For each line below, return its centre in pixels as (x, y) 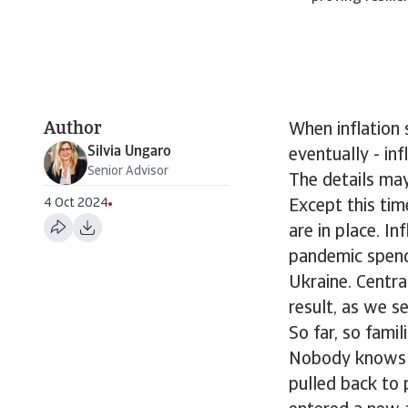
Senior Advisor (128, 172)
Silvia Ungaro (129, 152)
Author (73, 129)
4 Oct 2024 (76, 204)
